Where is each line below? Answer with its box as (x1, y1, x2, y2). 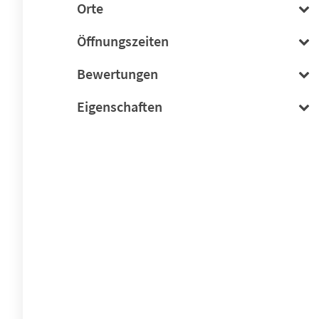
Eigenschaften (77, 98, 162, 115)
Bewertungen (77, 65, 158, 83)
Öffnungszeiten (77, 32, 169, 50)
